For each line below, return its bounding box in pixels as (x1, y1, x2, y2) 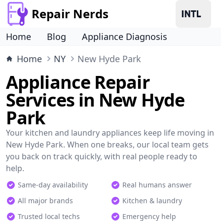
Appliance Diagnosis (82, 31, 167, 42)
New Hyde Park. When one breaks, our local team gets (6, 139, 209, 150)
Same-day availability (18, 180, 88, 189)
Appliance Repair (6, 70, 149, 94)
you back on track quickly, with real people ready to (6, 151, 197, 162)
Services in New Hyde (6, 88, 185, 112)
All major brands (18, 196, 73, 205)
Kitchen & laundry (122, 196, 182, 205)
